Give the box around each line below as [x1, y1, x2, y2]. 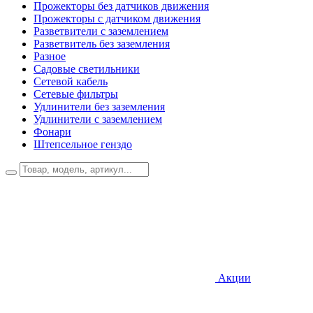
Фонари [34, 126, 71, 138]
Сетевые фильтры [34, 88, 118, 100]
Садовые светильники [34, 63, 140, 75]
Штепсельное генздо [34, 138, 132, 150]
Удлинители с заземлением [34, 113, 162, 125]
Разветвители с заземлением [34, 25, 168, 37]
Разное [34, 50, 66, 62]
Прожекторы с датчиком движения [34, 13, 201, 24]
